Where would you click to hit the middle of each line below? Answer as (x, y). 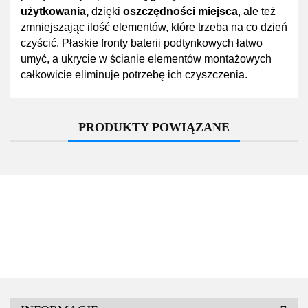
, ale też (257, 11)
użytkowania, (55, 11)
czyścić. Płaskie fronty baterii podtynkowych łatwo (142, 43)
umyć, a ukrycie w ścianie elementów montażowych (146, 59)
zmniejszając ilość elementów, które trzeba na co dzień (154, 27)
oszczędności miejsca (180, 11)
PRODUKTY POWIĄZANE (154, 127)
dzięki (106, 11)
